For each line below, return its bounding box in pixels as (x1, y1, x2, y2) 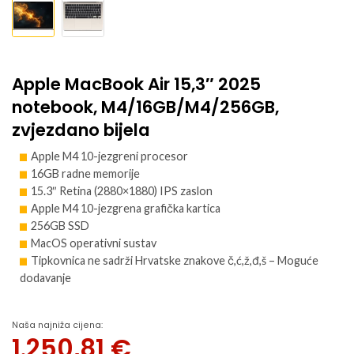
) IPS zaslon (154, 183, 213, 198)
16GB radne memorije (31, 166, 140, 180)
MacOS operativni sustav (31, 235, 156, 250)
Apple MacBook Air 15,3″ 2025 (12, 71, 261, 96)
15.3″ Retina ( (31, 183, 97, 198)
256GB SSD (31, 218, 89, 232)
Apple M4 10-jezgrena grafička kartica (31, 201, 220, 215)
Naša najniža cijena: (12, 319, 103, 332)
